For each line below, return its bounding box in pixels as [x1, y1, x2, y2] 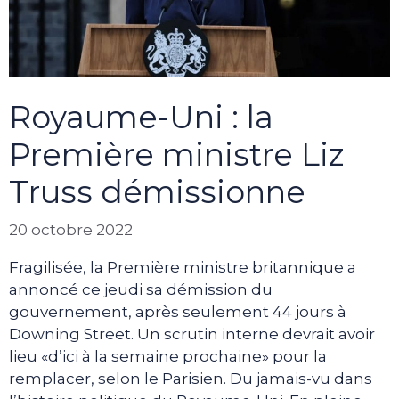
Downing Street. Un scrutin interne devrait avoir [9, 324, 375, 343]
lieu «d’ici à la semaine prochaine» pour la [9, 346, 327, 365]
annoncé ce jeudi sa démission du [9, 280, 273, 298]
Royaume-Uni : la [9, 98, 273, 137]
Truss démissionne [9, 173, 305, 212]
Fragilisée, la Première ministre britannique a [9, 257, 356, 276]
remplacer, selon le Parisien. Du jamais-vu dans [9, 369, 372, 387]
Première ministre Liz [9, 135, 344, 175]
